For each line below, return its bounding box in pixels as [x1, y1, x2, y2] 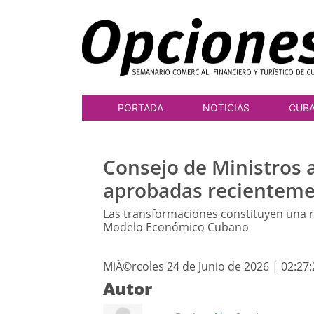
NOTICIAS [203, 102, 250, 114]
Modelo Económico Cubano [103, 219, 249, 235]
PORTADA [118, 102, 163, 114]
